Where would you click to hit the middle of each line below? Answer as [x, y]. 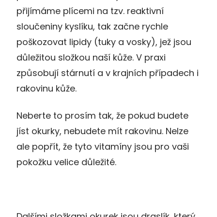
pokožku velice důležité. [66, 162]
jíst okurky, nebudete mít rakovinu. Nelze [102, 131]
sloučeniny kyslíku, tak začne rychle [92, 26]
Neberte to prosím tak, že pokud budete [102, 115]
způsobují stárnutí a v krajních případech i [108, 73]
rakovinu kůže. [46, 88]
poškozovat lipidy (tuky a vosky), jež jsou [104, 42]
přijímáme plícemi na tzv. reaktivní [90, 11]
